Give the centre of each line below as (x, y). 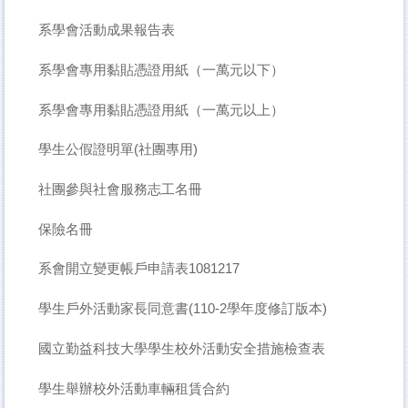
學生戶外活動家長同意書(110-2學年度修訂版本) (182, 309)
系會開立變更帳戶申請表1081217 (138, 269)
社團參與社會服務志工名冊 (120, 189)
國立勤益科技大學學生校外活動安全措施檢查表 (181, 348)
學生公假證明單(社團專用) (117, 149)
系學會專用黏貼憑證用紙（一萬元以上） (161, 109)
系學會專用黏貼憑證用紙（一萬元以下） (161, 70)
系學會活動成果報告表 (106, 30)
